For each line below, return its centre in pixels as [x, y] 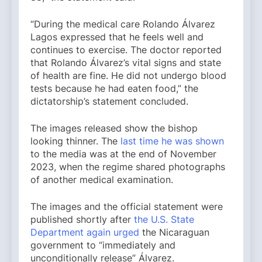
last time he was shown [172, 141]
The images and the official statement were [127, 207]
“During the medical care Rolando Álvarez [123, 24]
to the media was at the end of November [123, 154]
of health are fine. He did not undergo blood [128, 76]
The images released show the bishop [114, 128]
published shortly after [82, 220]
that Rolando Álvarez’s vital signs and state [126, 63]
